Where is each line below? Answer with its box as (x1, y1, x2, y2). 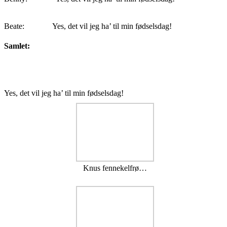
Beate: (4, 21, 28, 30)
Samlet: (4, 42, 30, 51)
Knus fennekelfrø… (83, 164, 147, 173)
